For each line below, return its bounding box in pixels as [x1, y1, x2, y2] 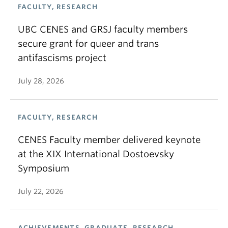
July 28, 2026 [18, 77, 64, 85]
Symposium [18, 163, 69, 174]
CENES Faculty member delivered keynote [18, 134, 201, 145]
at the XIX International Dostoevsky [18, 149, 174, 159]
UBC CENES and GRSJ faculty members [18, 24, 188, 35]
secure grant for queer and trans [18, 38, 159, 49]
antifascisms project [18, 52, 106, 63]
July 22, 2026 [18, 187, 64, 195]
